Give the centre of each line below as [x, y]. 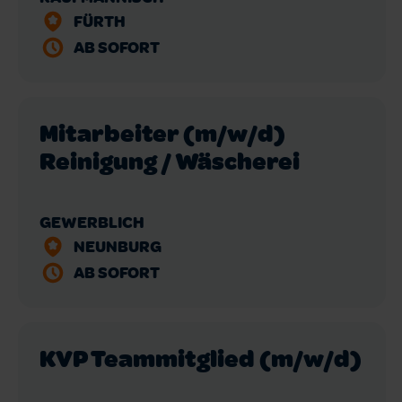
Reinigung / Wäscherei [170, 160]
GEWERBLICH [92, 221]
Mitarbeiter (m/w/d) [162, 132]
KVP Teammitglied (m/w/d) [201, 357]
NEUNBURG [117, 245]
